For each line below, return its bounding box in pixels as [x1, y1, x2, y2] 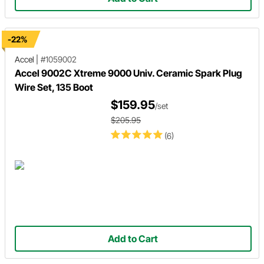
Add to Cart [108, 233, 159, 245]
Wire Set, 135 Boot [15, 81, 93, 93]
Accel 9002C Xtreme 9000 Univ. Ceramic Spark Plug [15, 67, 242, 79]
